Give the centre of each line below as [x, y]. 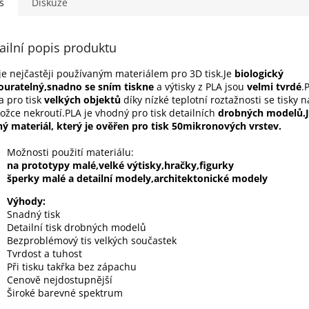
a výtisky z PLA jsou [199, 87]
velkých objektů [82, 100]
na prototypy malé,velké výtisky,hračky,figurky [120, 166]
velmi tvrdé [273, 87]
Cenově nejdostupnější [60, 280]
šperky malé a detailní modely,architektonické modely [137, 179]
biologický [259, 74]
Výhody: [142, 201]
